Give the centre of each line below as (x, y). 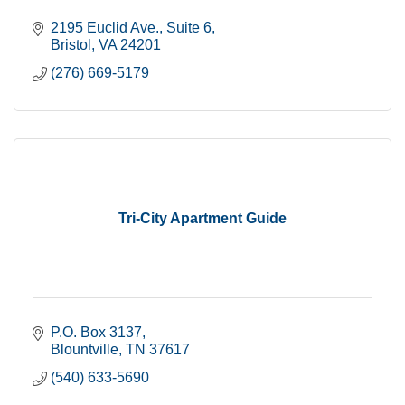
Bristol (71, 45)
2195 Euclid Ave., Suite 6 (131, 28)
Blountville (85, 349)
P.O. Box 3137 (96, 332)
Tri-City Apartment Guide (202, 218)
